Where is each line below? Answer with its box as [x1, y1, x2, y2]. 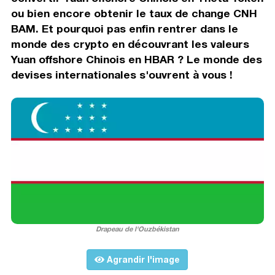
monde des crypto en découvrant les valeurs [10, 37, 249, 50]
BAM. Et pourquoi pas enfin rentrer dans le [10, 21, 238, 35]
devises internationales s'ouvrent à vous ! [10, 68, 233, 81]
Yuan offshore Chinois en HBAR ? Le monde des [10, 52, 262, 66]
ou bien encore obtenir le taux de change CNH [10, 6, 257, 20]
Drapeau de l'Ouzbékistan [95, 225, 179, 233]
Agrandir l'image [104, 254, 180, 265]
